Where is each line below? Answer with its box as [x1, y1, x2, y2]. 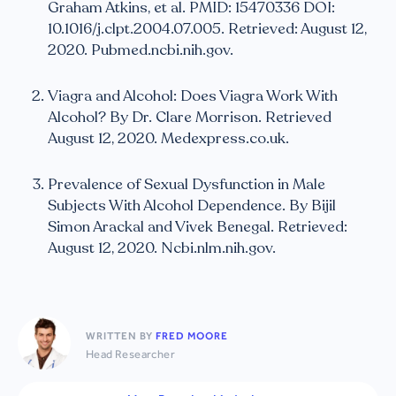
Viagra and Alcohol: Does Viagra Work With [48, 86, 338, 107]
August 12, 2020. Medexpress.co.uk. [48, 128, 289, 149]
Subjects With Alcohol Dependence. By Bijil [48, 195, 336, 217]
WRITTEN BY [86, 329, 156, 342]
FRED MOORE [156, 329, 228, 342]
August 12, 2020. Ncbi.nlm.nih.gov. [48, 238, 276, 259]
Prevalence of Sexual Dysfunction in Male [48, 174, 325, 195]
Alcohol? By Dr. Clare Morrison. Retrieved [48, 107, 331, 128]
